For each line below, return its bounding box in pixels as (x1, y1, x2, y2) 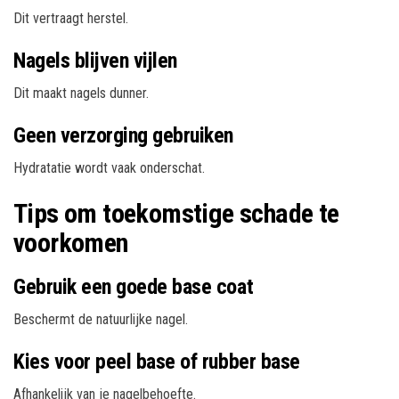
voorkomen (13, 226, 128, 258)
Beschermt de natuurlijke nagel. (13, 310, 188, 328)
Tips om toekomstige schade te (13, 197, 339, 229)
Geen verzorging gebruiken (13, 122, 233, 148)
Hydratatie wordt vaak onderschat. (13, 159, 205, 176)
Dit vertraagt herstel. (13, 9, 128, 27)
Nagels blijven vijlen (13, 47, 177, 73)
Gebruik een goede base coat (13, 273, 254, 299)
